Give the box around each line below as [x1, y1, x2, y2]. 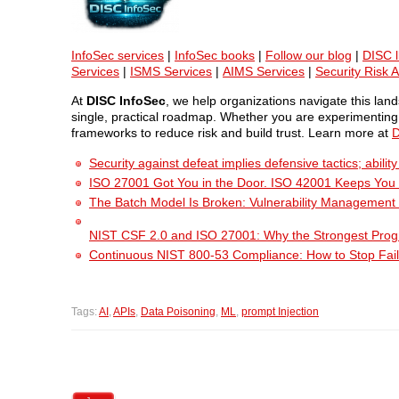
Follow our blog [265, 48, 352, 63]
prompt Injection [241, 305, 319, 319]
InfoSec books [175, 48, 255, 63]
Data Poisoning [141, 305, 216, 319]
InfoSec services [71, 48, 164, 63]
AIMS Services [223, 64, 305, 79]
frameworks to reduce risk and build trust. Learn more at [71, 125, 392, 140]
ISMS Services [130, 64, 212, 79]
